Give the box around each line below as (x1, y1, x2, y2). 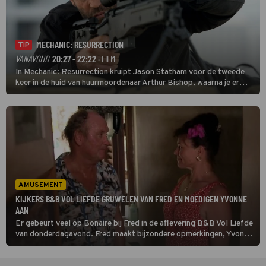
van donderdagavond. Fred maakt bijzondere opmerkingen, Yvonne (15, 229, 252, 240)
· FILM (96, 53, 115, 65)
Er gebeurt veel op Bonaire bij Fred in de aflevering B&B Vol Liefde (15, 218, 253, 229)
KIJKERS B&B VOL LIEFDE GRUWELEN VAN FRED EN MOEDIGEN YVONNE (15, 193, 247, 205)
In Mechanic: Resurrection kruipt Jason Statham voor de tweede (15, 67, 245, 78)
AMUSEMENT (18, 180, 63, 191)
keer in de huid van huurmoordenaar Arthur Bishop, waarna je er (15, 78, 239, 88)
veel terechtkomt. (15, 99, 80, 110)
